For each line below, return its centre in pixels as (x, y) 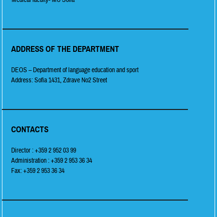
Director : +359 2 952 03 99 (44, 150)
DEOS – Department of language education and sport (75, 70)
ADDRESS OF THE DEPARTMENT (65, 49)
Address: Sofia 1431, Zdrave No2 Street (59, 80)
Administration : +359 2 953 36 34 (52, 161)
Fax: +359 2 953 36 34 (38, 171)
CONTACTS (30, 129)
